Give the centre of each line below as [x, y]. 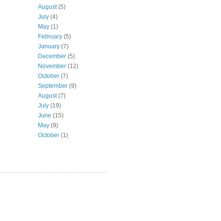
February [50, 36]
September [53, 86]
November [52, 66]
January [49, 46]
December [52, 56]
